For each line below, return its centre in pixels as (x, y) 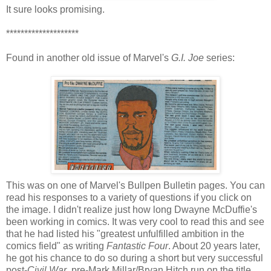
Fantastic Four (137, 246)
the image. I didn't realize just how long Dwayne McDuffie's (132, 209)
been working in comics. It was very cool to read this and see (135, 221)
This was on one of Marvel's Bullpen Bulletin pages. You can (135, 185)
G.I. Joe (188, 57)
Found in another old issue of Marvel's (89, 57)
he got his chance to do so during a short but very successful (135, 258)
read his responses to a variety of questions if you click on (129, 197)
